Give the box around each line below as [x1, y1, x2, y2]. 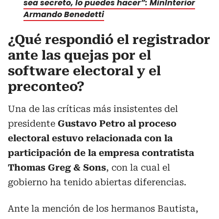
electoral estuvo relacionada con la [8, 132, 173, 143]
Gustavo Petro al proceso [58, 118, 176, 129]
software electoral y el [8, 63, 161, 78]
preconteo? [8, 79, 85, 94]
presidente [8, 118, 58, 129]
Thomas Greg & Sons [8, 162, 106, 173]
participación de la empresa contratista [8, 147, 194, 158]
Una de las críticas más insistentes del [8, 103, 178, 114]
